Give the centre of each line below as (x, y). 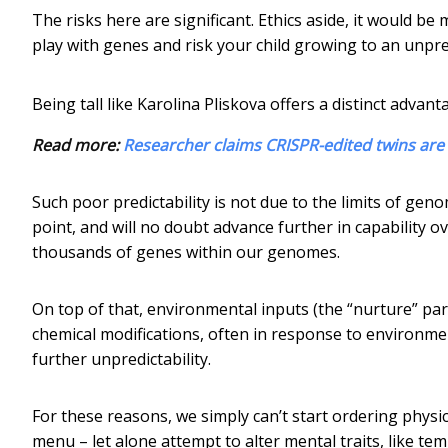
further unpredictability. (121, 358)
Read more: (77, 144)
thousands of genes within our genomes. (186, 251)
